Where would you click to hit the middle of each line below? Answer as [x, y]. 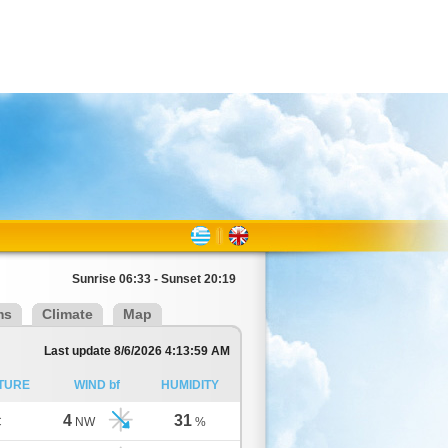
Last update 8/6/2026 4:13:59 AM [137, 351]
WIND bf [97, 385]
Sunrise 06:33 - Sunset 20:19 [154, 279]
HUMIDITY [189, 385]
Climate [67, 314]
